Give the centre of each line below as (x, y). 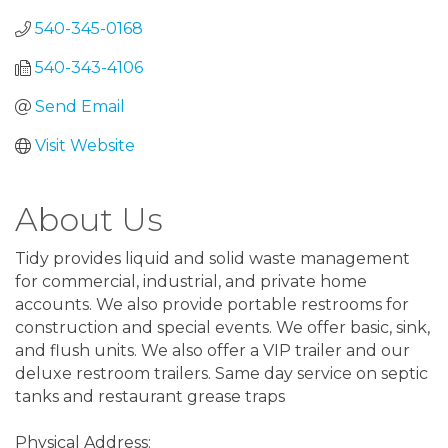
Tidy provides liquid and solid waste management (212, 258)
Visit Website (85, 145)
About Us (89, 219)
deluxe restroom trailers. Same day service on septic (221, 373)
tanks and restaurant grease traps (150, 396)
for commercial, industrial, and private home (191, 281)
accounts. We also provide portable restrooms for (212, 304)
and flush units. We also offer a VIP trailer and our (212, 350)
